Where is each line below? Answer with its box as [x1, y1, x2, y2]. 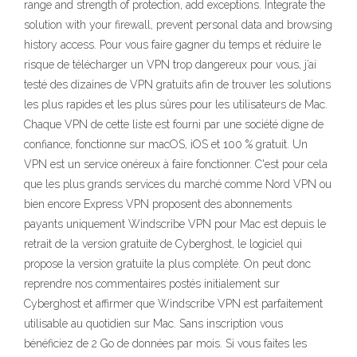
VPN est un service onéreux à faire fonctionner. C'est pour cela [24, 158, 328, 171]
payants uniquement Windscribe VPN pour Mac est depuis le [24, 218, 326, 230]
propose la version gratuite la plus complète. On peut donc [24, 257, 311, 270]
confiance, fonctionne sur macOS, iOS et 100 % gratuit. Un [24, 138, 308, 151]
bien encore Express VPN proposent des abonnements [24, 198, 292, 210]
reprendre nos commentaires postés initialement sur [24, 277, 280, 290]
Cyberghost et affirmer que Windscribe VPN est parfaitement [24, 297, 323, 310]
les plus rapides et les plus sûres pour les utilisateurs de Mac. [24, 98, 328, 111]
